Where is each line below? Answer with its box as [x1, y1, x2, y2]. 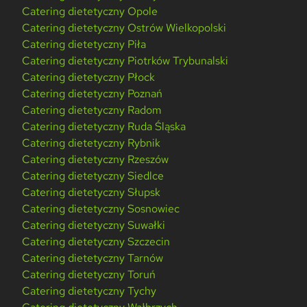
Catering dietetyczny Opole [22, 4, 158, 19]
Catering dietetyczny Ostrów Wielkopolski [22, 21, 227, 36]
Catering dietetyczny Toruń [22, 267, 156, 282]
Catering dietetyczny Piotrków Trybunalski [22, 53, 229, 69]
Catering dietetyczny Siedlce [22, 169, 164, 184]
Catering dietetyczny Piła [22, 37, 147, 52]
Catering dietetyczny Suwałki [22, 218, 166, 233]
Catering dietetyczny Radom [22, 103, 162, 118]
